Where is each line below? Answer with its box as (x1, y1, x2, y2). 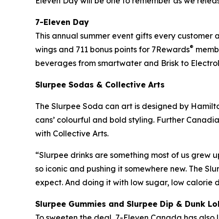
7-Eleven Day (35, 17, 89, 27)
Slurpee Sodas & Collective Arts (35, 80, 165, 90)
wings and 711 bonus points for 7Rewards (35, 44, 190, 55)
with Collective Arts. (35, 129, 109, 139)
